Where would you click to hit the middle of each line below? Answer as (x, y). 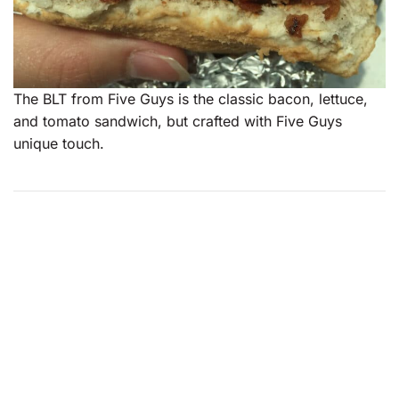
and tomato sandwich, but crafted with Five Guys (178, 121)
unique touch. (59, 143)
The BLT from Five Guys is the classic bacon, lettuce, (191, 98)
